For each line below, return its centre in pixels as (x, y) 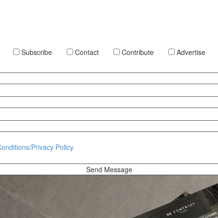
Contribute (136, 52)
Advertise (190, 52)
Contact (86, 52)
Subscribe (36, 52)
